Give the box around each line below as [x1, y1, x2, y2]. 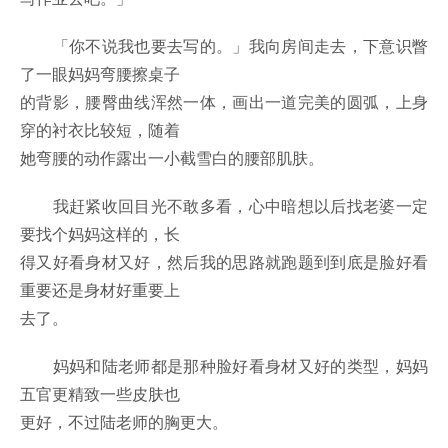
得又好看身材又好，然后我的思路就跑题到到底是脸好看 [20, 250, 428, 274]
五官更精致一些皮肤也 [20, 382, 180, 406]
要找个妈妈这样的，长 [20, 222, 180, 246]
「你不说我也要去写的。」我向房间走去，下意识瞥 [20, 34, 428, 58]
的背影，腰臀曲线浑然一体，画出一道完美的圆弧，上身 [20, 90, 428, 114]
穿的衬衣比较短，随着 [20, 118, 180, 142]
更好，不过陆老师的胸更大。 [20, 410, 228, 434]
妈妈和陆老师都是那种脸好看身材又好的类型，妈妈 [20, 354, 428, 378]
